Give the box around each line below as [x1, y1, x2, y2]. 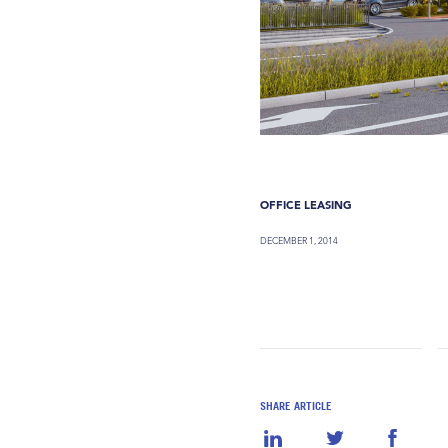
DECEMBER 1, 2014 [260, 234, 339, 248]
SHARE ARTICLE [260, 399, 333, 412]
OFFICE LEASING [260, 197, 353, 212]
